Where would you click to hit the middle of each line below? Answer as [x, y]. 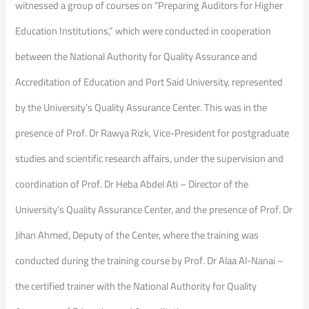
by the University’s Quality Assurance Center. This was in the [141, 108]
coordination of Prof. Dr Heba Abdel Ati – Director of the [132, 184]
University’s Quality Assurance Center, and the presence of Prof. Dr [154, 210]
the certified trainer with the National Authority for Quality [136, 286]
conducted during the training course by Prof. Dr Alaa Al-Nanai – [150, 261]
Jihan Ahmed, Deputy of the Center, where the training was [137, 235]
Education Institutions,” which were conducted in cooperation [143, 31]
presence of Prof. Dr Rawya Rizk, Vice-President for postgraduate [152, 133]
